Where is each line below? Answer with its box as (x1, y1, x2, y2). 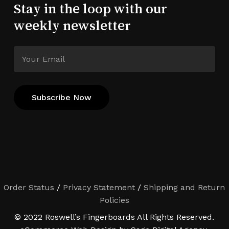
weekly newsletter (13, 18, 131, 32)
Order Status (4, 182, 55, 193)
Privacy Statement (63, 182, 135, 193)
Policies (99, 195, 129, 205)
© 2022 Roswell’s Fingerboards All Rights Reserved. (14, 212, 215, 222)
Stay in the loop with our (13, 1, 167, 15)
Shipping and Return (144, 182, 225, 193)
